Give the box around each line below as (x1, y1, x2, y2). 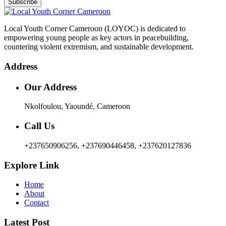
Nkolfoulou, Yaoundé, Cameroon (24, 102, 130, 111)
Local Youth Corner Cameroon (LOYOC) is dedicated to (4, 24, 186, 33)
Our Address (24, 81, 77, 92)
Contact (24, 198, 49, 207)
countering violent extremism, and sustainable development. (4, 42, 194, 51)
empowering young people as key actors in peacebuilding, (4, 33, 189, 42)
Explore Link (4, 159, 60, 171)
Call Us (24, 121, 54, 132)
